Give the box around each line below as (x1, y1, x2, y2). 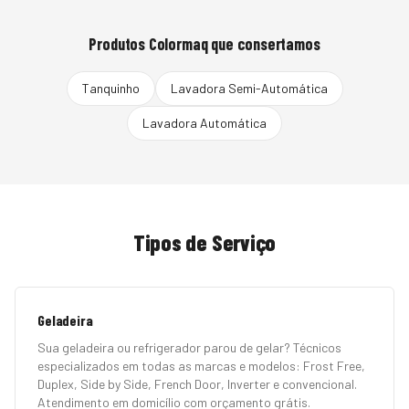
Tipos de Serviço (132, 229, 277, 256)
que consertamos (207, 34, 320, 54)
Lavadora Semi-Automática (170, 80, 328, 96)
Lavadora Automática (142, 115, 267, 131)
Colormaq (148, 34, 208, 54)
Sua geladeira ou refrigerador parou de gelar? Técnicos (37, 340, 341, 355)
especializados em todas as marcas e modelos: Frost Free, (37, 358, 365, 373)
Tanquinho (81, 80, 140, 96)
